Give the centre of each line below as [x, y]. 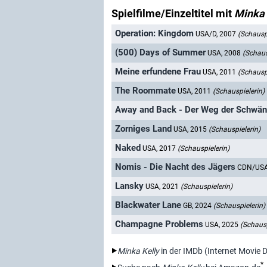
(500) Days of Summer [160, 53]
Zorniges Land [143, 129]
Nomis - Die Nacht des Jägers [175, 167]
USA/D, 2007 [217, 34]
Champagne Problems [159, 224]
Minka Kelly [138, 251]
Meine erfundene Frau [158, 72]
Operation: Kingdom [154, 34]
